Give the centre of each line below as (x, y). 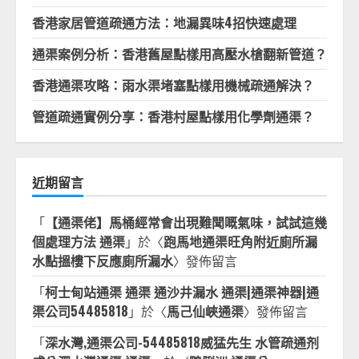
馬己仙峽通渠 (205, 311)
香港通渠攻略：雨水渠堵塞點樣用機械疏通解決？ (173, 85)
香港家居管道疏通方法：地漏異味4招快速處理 (164, 22)
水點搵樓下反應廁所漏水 (103, 260)
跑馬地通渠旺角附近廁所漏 (240, 241)
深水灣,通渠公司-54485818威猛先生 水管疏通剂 (182, 342)
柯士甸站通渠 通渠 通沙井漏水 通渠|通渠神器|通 (182, 292)
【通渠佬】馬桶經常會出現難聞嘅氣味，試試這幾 (186, 222)
